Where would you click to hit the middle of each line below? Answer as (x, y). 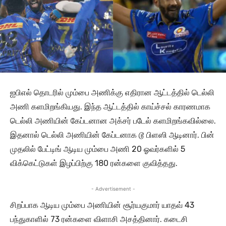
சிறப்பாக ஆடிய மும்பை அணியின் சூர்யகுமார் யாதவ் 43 (102, 205)
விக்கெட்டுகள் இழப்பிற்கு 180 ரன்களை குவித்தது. (94, 163)
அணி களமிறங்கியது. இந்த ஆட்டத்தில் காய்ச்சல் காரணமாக (110, 107)
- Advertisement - (113, 189)
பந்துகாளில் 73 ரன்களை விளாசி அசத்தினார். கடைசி (99, 219)
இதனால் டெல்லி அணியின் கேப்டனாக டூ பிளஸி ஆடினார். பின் (112, 135)
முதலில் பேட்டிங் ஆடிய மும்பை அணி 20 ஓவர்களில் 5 (98, 149)
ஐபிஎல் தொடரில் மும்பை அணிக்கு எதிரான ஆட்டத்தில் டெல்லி (112, 93)
